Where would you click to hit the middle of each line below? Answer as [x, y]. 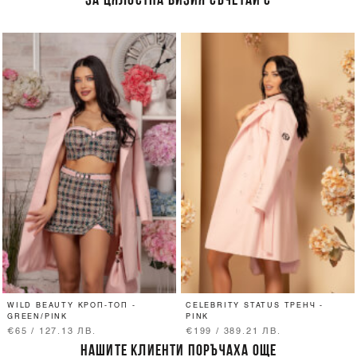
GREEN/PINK [38, 317]
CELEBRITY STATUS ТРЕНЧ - [255, 306]
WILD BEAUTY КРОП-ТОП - [72, 306]
